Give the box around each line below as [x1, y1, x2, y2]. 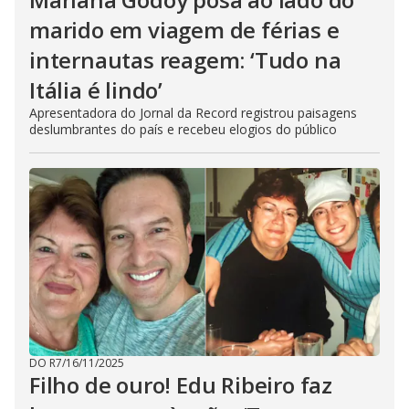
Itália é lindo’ [29, 75, 163, 105]
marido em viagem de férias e [29, 15, 340, 45]
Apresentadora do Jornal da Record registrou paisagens [29, 104, 357, 121]
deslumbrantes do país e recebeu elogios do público [29, 121, 337, 138]
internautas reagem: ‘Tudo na [29, 45, 341, 75]
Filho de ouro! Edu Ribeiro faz [29, 370, 332, 400]
